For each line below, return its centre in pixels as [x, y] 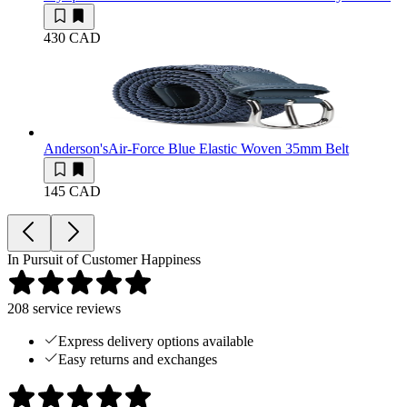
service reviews [75, 309]
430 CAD [72, 38]
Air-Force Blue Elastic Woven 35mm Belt [228, 149]
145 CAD [72, 192]
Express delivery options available [156, 342]
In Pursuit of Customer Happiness [104, 260]
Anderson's [76, 149]
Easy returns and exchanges [138, 360]
